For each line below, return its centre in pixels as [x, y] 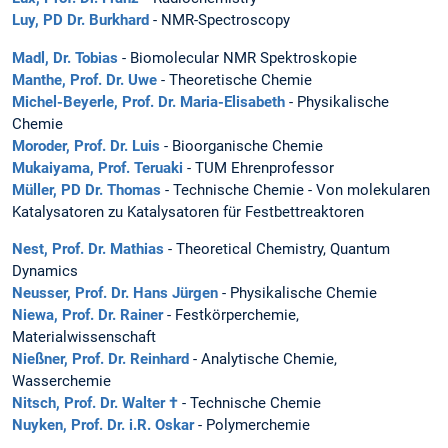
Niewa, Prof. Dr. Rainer [87, 314]
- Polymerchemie [252, 424]
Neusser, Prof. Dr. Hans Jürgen [115, 292]
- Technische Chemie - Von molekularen [295, 189]
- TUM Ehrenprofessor [258, 167]
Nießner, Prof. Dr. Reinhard [100, 358]
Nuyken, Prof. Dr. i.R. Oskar [103, 424]
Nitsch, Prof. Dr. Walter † [97, 402]
